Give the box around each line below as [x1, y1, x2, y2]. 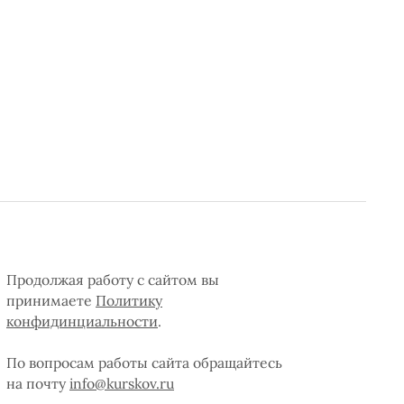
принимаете [6, 290, 96, 309]
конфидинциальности [6, 311, 158, 330]
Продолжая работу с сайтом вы [6, 270, 219, 289]
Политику [96, 290, 162, 309]
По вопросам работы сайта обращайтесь [6, 353, 282, 372]
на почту [6, 373, 69, 392]
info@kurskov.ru [69, 373, 174, 392]
